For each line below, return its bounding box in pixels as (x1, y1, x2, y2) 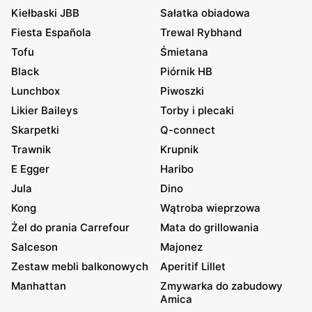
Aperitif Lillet (160, 260, 226, 273)
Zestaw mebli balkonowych (11, 260, 148, 273)
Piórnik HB (160, 65, 212, 78)
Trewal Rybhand (160, 26, 242, 39)
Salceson (11, 240, 58, 253)
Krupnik (160, 143, 198, 156)
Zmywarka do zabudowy (160, 279, 283, 292)
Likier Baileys (11, 104, 78, 117)
